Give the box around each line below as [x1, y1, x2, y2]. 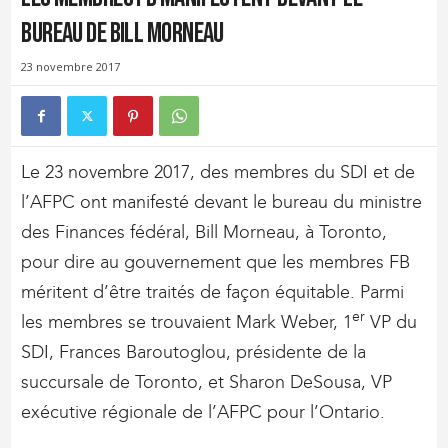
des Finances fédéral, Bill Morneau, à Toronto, [21, 220, 388, 243]
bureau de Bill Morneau [21, 16, 224, 50]
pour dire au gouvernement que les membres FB [21, 250, 411, 273]
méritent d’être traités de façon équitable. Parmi [21, 280, 405, 303]
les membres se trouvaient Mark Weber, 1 [21, 310, 353, 333]
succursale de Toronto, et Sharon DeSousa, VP [21, 370, 393, 393]
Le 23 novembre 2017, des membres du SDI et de [21, 160, 416, 183]
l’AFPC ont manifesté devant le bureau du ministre [21, 190, 423, 213]
